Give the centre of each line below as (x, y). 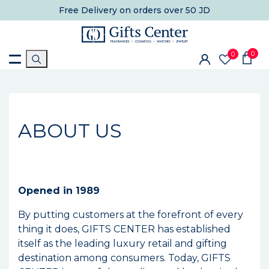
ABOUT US (70, 131)
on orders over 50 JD (164, 10)
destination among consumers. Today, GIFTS (124, 258)
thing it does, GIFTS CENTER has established (124, 229)
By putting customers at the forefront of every (131, 215)
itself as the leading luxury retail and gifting (122, 244)
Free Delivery (88, 10)
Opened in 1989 (59, 191)
